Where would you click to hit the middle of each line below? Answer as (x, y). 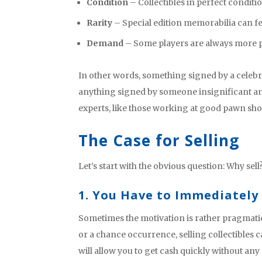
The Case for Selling (159, 140)
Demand (105, 43)
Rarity (100, 23)
